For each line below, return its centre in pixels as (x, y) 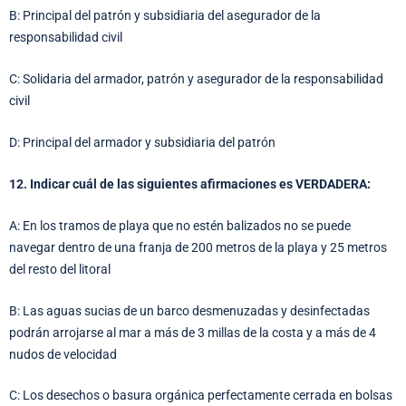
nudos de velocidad (63, 354)
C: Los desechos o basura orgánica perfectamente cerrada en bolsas (201, 396)
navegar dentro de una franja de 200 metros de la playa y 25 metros (198, 247)
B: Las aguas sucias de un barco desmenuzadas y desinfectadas (189, 310)
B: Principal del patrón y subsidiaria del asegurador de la (165, 16)
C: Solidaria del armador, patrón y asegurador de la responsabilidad (196, 79)
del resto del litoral (60, 269)
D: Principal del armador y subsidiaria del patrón (142, 142)
